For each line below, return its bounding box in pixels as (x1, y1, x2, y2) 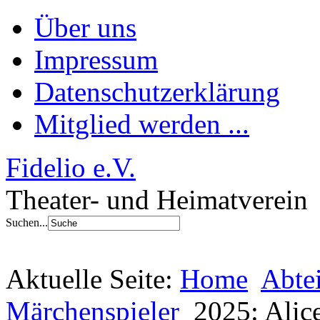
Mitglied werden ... (34, 109, 249, 139)
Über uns (34, 12, 136, 43)
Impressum (34, 44, 158, 75)
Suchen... (6, 216, 48, 229)
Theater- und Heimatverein (6, 184, 308, 215)
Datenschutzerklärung (34, 76, 280, 107)
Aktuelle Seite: (6, 264, 180, 294)
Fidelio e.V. (6, 152, 136, 183)
